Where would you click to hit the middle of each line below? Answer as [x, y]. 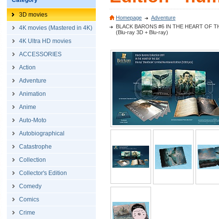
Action [27, 67]
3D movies [33, 15]
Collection [33, 160]
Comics [29, 199]
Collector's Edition [43, 173]
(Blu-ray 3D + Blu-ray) [142, 32]
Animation [33, 94]
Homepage [129, 18]
